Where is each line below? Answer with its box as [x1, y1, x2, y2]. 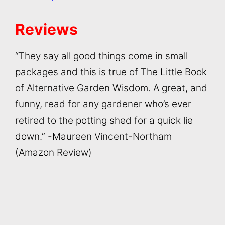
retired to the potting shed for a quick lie [15, 114, 193, 126]
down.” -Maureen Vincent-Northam [15, 130, 172, 142]
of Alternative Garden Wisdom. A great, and [15, 82, 207, 94]
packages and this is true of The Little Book [15, 66, 207, 78]
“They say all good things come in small [15, 50, 188, 62]
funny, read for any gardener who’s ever [15, 98, 191, 110]
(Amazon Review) [15, 146, 92, 158]
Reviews [15, 20, 78, 38]
